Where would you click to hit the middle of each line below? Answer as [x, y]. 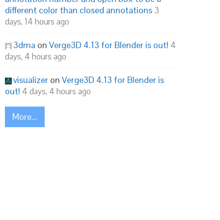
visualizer [31, 80]
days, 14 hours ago [37, 22]
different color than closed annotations [79, 10]
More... [25, 117]
